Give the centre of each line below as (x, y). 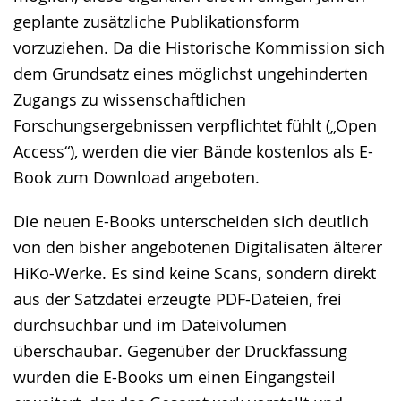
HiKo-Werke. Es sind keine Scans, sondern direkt (195, 273)
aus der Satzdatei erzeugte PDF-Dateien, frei (178, 299)
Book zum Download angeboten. (137, 177)
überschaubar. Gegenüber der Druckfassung (180, 351)
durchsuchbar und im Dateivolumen (150, 325)
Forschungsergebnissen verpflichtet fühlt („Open (195, 125)
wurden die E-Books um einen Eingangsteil (175, 377)
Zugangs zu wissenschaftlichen (130, 99)
